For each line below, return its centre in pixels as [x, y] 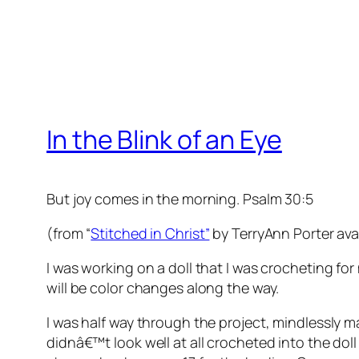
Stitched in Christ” [150, 234]
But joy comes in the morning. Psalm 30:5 [180, 199]
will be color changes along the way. [163, 288]
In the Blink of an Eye [164, 139]
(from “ [69, 234]
